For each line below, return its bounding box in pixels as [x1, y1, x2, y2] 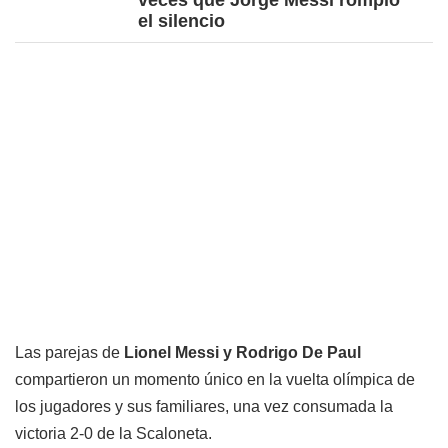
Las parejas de [15, 343, 124, 361]
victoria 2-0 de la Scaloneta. [15, 424, 212, 442]
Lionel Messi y [124, 343, 232, 361]
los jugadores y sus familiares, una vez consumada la [15, 397, 393, 415]
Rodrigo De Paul [236, 343, 361, 361]
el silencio [138, 11, 225, 32]
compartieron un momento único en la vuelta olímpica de [15, 370, 415, 388]
